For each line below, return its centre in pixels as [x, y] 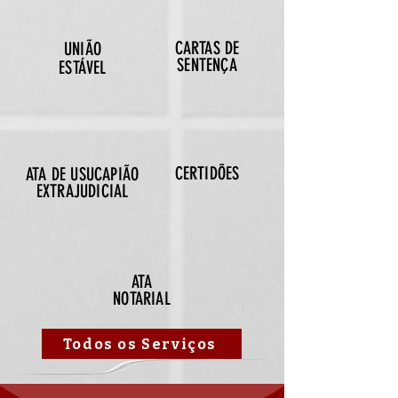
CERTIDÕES [207, 173]
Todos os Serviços [140, 344]
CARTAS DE [207, 48]
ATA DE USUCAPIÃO [82, 174]
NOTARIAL [142, 298]
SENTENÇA [207, 65]
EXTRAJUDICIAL [82, 191]
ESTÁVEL [83, 68]
